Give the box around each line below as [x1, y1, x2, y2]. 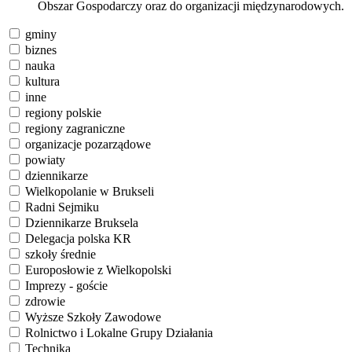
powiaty [25, 153, 65, 167]
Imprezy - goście [25, 279, 108, 293]
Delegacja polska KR [25, 232, 131, 246]
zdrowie [25, 295, 65, 309]
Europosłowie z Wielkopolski [25, 263, 171, 277]
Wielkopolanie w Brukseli [25, 185, 154, 199]
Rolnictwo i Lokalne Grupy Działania [25, 326, 213, 340]
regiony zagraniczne [25, 122, 125, 136]
